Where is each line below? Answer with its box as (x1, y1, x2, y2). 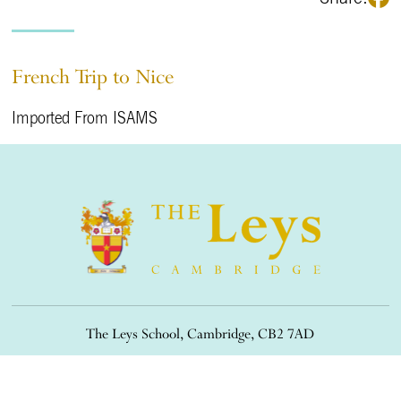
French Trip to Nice (12, 63, 175, 90)
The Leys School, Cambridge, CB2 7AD (86, 324, 315, 343)
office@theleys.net (194, 353, 289, 371)
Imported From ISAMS (12, 107, 158, 129)
